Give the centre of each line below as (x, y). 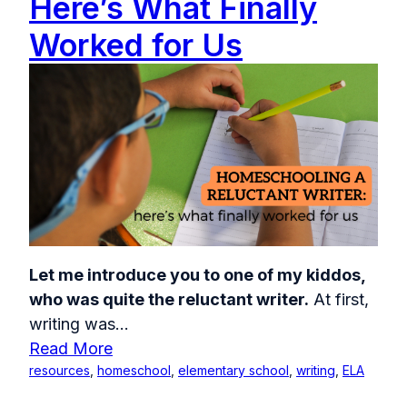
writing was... (79, 323)
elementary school (233, 370)
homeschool (134, 370)
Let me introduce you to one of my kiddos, (197, 274)
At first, (339, 299)
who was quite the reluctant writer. (169, 299)
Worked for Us (136, 45)
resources (60, 370)
